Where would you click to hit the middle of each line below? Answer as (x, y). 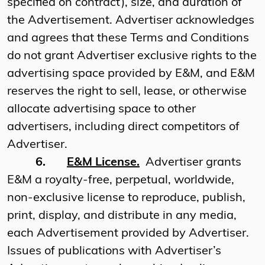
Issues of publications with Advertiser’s (114, 252)
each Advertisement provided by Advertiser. (128, 234)
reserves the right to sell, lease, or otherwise (127, 92)
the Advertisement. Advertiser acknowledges (131, 21)
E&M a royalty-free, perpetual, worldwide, (121, 181)
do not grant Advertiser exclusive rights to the (132, 56)
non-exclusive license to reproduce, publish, (126, 198)
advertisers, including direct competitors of (123, 127)
